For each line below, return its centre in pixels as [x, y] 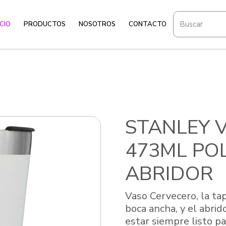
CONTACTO [148, 24]
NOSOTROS [97, 24]
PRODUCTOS [45, 24]
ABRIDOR [169, 174]
